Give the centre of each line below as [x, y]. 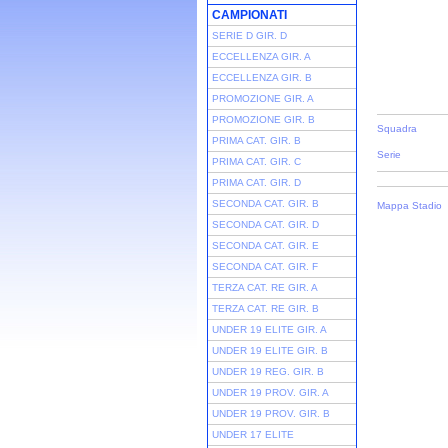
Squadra [397, 128]
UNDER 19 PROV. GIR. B [271, 413]
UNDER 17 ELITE [253, 434]
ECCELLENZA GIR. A [261, 56]
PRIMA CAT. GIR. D [256, 182]
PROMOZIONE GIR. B [263, 119]
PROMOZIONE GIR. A [263, 98]
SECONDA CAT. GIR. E [265, 245]
